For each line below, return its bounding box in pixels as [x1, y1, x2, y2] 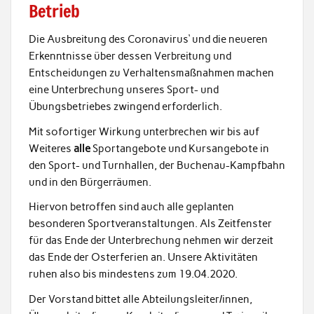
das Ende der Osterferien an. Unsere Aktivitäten [28, 251, 258, 264]
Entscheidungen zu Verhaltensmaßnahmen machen [28, 67, 274, 80]
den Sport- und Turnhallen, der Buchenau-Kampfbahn [28, 158, 285, 172]
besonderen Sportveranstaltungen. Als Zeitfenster [28, 217, 272, 231]
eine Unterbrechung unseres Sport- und [28, 83, 219, 97]
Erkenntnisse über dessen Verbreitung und [28, 50, 231, 63]
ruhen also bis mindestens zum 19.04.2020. [28, 268, 238, 281]
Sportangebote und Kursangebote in [92, 142, 269, 155]
